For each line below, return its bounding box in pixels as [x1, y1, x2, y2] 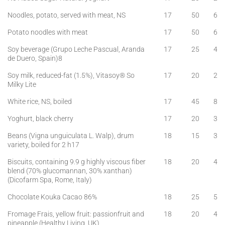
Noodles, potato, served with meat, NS [8, 11, 126, 20]
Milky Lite [8, 80, 36, 89]
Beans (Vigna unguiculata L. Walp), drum [8, 131, 134, 140]
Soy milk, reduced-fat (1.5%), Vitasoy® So [8, 71, 135, 80]
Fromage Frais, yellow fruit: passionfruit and [8, 209, 144, 218]
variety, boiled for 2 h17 [8, 140, 79, 149]
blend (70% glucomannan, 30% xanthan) [8, 166, 132, 175]
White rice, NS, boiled [8, 97, 72, 106]
